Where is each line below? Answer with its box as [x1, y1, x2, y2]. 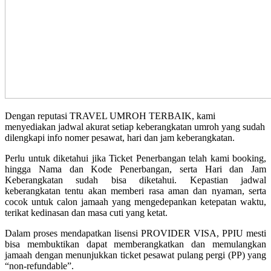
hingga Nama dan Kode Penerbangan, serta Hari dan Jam [5, 163, 266, 174]
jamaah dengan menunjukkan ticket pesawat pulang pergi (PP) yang [5, 249, 266, 260]
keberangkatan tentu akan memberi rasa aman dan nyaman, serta [5, 185, 266, 196]
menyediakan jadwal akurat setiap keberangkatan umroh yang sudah [5, 121, 265, 132]
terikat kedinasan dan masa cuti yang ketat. [5, 207, 168, 218]
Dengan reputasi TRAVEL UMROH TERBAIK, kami [5, 110, 215, 121]
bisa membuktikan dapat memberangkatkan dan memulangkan [5, 238, 266, 249]
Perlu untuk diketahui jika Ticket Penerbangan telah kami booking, [5, 152, 266, 163]
